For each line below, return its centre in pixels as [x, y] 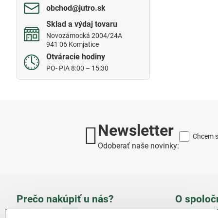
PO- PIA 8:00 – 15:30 [77, 68]
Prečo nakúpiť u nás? [65, 199]
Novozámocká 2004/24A [84, 36]
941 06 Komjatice [72, 44]
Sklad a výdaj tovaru [82, 24]
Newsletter [136, 130]
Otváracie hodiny [75, 57]
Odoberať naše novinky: [138, 146]
